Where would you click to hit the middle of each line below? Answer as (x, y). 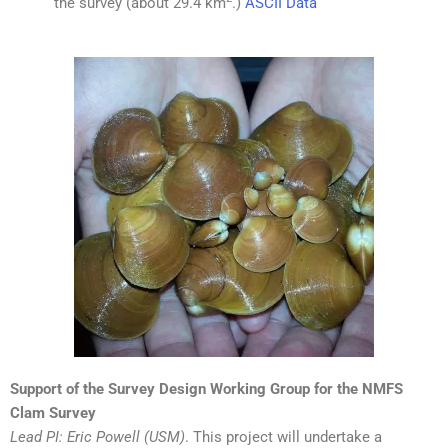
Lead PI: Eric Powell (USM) (97, 436)
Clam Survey (53, 412)
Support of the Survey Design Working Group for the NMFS (206, 388)
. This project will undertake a (283, 436)
